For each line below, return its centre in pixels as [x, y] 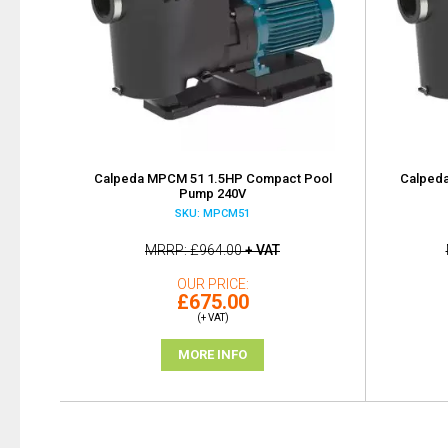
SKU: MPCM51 [212, 213]
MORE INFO [212, 354]
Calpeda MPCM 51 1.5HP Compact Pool [212, 178]
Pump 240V [212, 193]
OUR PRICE [211, 283]
